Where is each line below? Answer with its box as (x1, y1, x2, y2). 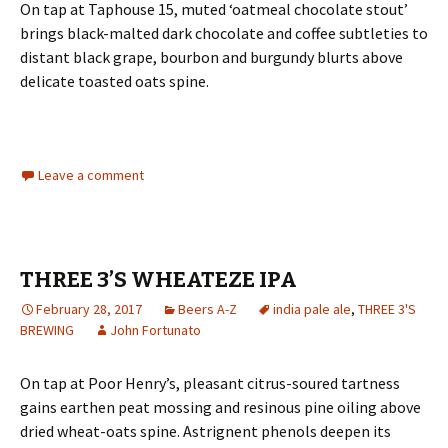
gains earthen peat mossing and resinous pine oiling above (20, 397, 421, 418)
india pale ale (273, 300, 351, 319)
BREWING (20, 321, 74, 340)
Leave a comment (38, 166, 144, 185)
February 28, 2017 (36, 300, 142, 319)
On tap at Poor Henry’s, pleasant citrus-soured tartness (20, 373, 400, 394)
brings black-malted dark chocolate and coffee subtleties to (20, 23, 428, 44)
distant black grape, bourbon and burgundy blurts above (20, 47, 403, 68)
